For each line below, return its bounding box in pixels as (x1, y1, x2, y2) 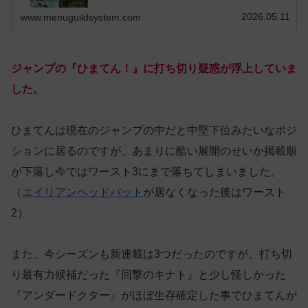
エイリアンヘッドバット (22, 186, 143, 198)
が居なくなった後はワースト (143, 186, 286, 198)
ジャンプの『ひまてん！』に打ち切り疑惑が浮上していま (11, 62, 297, 74)
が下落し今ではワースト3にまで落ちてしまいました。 (11, 165, 281, 177)
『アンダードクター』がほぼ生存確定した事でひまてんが (11, 289, 297, 301)
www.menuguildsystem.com (21, 12, 142, 23)
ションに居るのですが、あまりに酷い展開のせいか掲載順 (11, 144, 297, 157)
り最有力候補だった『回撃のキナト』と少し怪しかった (11, 268, 286, 280)
